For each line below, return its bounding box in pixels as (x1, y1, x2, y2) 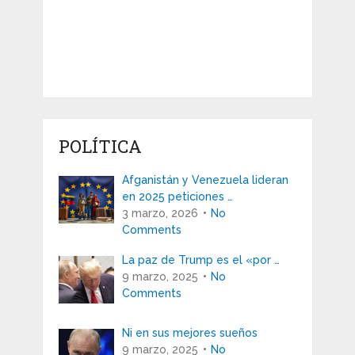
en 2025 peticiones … (121, 190, 233, 204)
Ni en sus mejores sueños (121, 326, 258, 340)
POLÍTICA (58, 135, 142, 158)
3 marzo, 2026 (121, 207, 198, 220)
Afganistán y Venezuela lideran (121, 174, 288, 187)
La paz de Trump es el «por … (121, 254, 280, 267)
